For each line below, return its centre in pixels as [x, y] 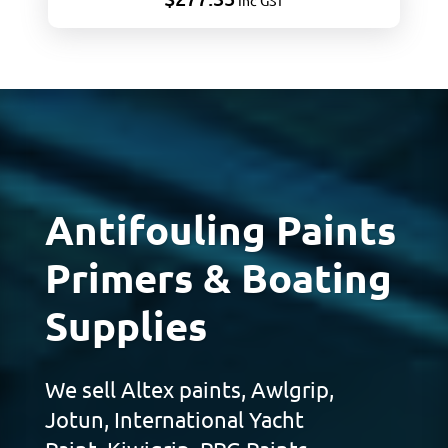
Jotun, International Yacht [174, 418]
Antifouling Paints [220, 228]
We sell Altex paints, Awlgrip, [189, 388]
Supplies [125, 324]
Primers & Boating [218, 276]
